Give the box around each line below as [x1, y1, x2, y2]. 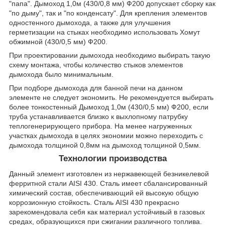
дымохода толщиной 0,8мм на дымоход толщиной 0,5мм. [9, 141, 201, 150]
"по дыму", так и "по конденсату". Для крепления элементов [9, 9, 207, 18]
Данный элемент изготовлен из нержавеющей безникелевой [9, 169, 211, 178]
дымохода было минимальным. [9, 70, 114, 79]
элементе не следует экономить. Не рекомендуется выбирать [9, 93, 213, 102]
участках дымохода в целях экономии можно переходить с [9, 132, 205, 140]
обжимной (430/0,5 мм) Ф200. [9, 38, 107, 46]
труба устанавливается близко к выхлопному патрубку [9, 113, 188, 121]
